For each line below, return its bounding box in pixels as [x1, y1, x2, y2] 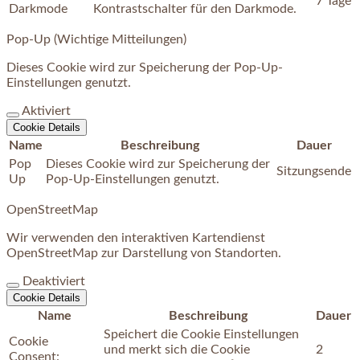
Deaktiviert [22, 274, 85, 288]
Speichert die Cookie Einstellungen [104, 327, 299, 341]
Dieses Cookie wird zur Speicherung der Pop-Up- [6, 60, 283, 74]
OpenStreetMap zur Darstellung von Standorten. [6, 246, 281, 260]
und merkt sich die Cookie [104, 342, 250, 356]
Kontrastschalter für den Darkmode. [93, 2, 297, 15]
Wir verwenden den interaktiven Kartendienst [6, 231, 265, 244]
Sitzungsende [276, 164, 351, 178]
